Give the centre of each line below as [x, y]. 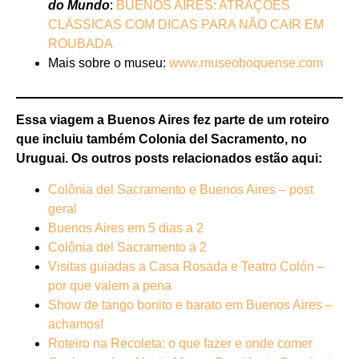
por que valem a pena [110, 286]
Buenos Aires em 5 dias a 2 [126, 228]
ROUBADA [81, 44]
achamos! [76, 325]
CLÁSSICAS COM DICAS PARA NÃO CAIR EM [186, 25]
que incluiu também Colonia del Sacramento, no [161, 139]
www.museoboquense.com [246, 63]
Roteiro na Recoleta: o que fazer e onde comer [180, 344]
